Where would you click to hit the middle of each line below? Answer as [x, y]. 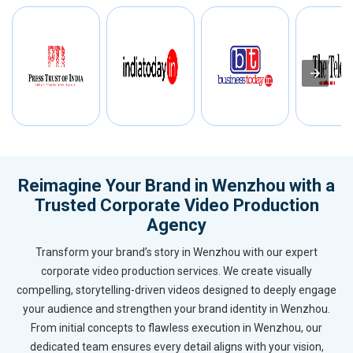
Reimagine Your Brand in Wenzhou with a [176, 186]
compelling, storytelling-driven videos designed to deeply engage [176, 290]
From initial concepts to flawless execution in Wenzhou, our [176, 328]
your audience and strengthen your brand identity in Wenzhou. [176, 309]
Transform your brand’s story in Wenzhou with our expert [176, 253]
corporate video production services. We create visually [176, 271]
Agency [176, 225]
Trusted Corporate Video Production [176, 206]
